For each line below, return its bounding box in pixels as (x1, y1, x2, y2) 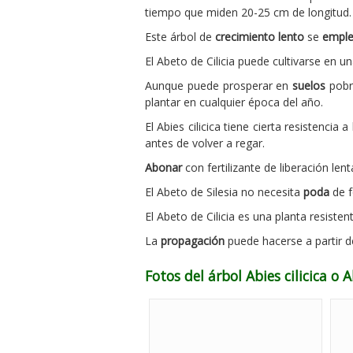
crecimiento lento (215, 28, 304, 44)
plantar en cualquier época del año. (145, 94, 323, 110)
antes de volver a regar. (145, 135, 265, 150)
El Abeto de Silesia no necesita (145, 184, 303, 199)
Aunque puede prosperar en (145, 77, 293, 93)
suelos (292, 77, 326, 93)
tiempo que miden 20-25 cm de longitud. (145, 4, 351, 20)
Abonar (145, 159, 182, 175)
